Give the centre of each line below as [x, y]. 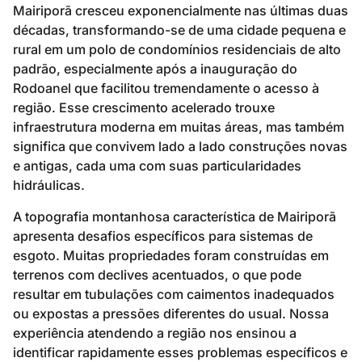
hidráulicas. [49, 185]
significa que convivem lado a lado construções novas [180, 147]
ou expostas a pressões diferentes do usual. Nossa [171, 313]
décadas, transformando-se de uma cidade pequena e [179, 30]
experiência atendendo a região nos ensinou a [155, 333]
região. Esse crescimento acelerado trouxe [144, 108]
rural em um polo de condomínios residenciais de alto [177, 50]
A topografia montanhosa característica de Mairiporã [175, 216]
